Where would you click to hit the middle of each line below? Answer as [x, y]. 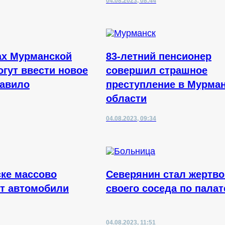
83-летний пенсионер [159, 56]
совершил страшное [157, 70]
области [126, 98]
